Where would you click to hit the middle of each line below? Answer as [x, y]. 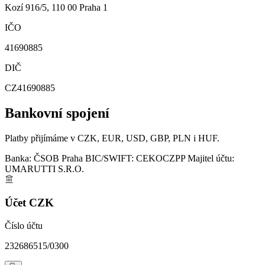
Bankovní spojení [57, 113]
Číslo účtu [24, 226]
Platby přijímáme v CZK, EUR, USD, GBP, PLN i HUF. [112, 138]
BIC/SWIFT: [109, 158]
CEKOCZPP [161, 158]
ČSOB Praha [57, 158]
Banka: [18, 158]
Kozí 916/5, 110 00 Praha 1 [56, 7]
